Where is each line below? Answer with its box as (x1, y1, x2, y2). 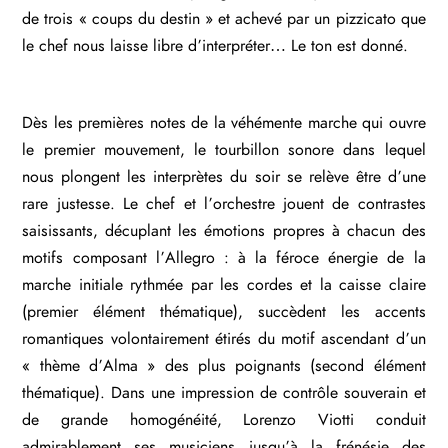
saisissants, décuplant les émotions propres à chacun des (22, 222, 426, 239)
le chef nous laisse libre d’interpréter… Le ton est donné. (22, 38, 409, 55)
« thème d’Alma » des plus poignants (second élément (22, 357, 426, 374)
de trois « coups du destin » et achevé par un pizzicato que (22, 11, 426, 28)
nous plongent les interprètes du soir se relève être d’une (22, 168, 426, 185)
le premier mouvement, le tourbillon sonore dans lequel (22, 141, 426, 158)
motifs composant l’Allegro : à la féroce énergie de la (22, 249, 426, 266)
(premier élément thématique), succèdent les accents (22, 303, 426, 320)
